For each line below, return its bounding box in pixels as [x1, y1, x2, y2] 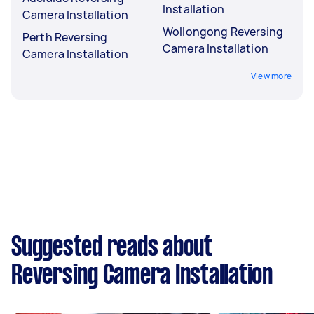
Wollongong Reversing [163, 23, 283, 39]
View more [250, 69, 292, 82]
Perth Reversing [22, 29, 108, 45]
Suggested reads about [11, 235, 212, 261]
